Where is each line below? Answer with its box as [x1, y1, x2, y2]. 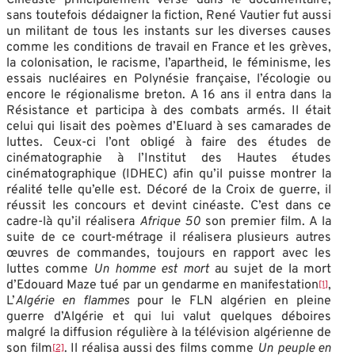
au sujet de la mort [209, 261, 332, 277]
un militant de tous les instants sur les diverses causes [6, 23, 332, 40]
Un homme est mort [94, 261, 210, 277]
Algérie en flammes [15, 292, 138, 309]
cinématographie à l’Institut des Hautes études [6, 150, 332, 166]
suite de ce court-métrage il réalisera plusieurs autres [6, 229, 332, 246]
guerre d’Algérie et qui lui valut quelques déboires [6, 308, 332, 325]
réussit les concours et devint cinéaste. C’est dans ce [6, 197, 332, 214]
